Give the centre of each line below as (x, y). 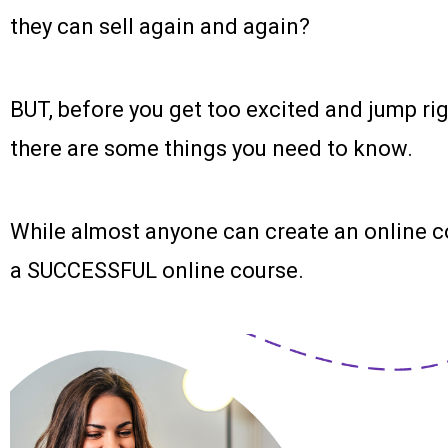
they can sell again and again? (160, 26)
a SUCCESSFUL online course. (157, 270)
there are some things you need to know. (211, 148)
